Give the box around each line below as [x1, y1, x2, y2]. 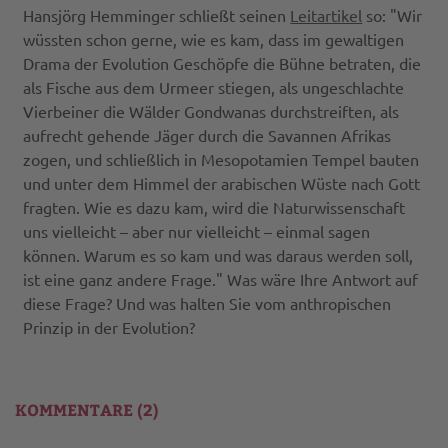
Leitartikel [290, 5, 363, 26]
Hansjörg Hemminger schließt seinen [23, 5, 291, 26]
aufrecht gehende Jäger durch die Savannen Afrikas [23, 125, 392, 146]
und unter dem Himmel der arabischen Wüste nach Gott [23, 173, 421, 194]
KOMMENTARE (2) [15, 399, 159, 421]
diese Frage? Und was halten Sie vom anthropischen [23, 293, 392, 314]
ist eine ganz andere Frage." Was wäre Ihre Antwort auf [23, 269, 419, 290]
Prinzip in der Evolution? [23, 317, 196, 338]
